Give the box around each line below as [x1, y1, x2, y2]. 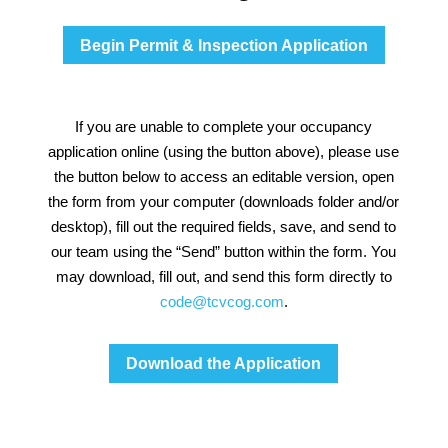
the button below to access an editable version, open [53, 168, 394, 186]
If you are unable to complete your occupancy [75, 118, 373, 136]
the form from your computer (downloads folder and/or [48, 193, 400, 211]
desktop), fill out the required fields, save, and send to [51, 218, 397, 236]
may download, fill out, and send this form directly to [55, 268, 392, 286]
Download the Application [126, 355, 322, 373]
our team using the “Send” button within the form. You [51, 243, 397, 261]
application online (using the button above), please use [48, 143, 400, 161]
